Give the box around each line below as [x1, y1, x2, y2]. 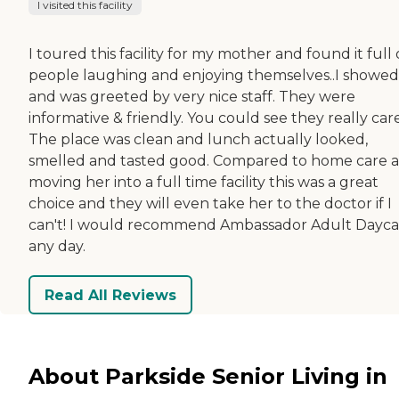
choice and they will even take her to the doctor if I [28, 195, 392, 213]
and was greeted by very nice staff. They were [28, 88, 355, 106]
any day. [28, 238, 85, 256]
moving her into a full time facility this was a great [28, 174, 379, 191]
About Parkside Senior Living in [28, 362, 387, 389]
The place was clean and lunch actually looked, [28, 131, 368, 149]
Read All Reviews [45, 286, 176, 304]
